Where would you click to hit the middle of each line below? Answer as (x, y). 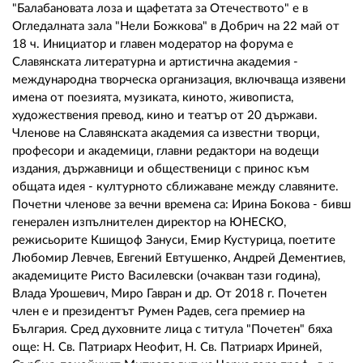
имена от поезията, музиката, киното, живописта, (153, 98)
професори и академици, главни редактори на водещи (166, 152)
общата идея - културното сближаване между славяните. (177, 187)
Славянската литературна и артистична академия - (155, 62)
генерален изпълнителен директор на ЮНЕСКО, (149, 223)
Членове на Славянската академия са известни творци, (166, 134)
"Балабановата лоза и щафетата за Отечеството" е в (160, 9)
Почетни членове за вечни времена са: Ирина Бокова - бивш (181, 205)
